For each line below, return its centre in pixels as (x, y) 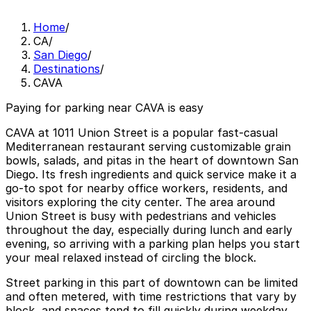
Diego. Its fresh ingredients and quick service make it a (151, 175)
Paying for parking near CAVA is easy (104, 108)
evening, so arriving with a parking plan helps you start (153, 244)
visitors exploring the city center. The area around (140, 202)
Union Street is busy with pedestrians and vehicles (141, 216)
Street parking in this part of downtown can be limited (152, 283)
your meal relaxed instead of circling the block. (131, 258)
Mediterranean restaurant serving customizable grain (148, 147)
